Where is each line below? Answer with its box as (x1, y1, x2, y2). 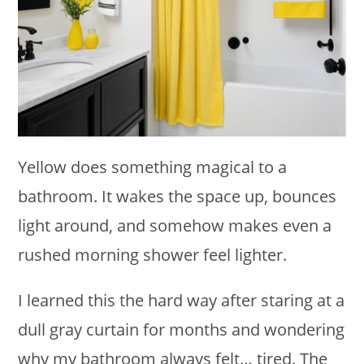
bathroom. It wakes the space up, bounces (18, 184, 337, 207)
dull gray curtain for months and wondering (18, 318, 345, 340)
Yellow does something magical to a (18, 155, 288, 178)
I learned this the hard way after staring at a (18, 288, 345, 311)
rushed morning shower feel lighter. (18, 243, 292, 266)
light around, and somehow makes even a (18, 214, 332, 236)
